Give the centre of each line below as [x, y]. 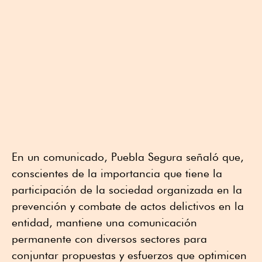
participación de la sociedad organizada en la [127, 189]
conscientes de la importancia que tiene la [117, 173]
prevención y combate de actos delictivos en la [128, 206]
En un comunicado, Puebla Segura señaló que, [128, 156]
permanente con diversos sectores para [109, 238]
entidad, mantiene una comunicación [104, 222]
